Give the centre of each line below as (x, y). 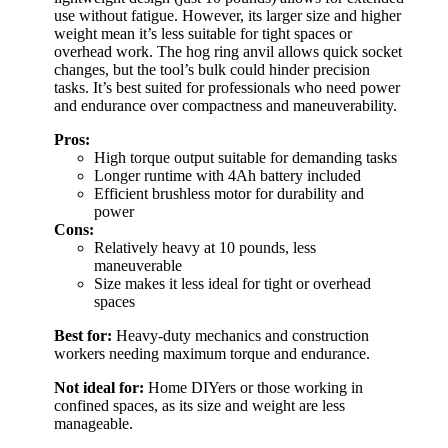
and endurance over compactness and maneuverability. (225, 105)
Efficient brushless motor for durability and (229, 193)
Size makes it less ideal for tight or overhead (232, 283)
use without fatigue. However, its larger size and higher (227, 15)
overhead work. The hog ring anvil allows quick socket (228, 51)
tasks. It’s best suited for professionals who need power (227, 87)
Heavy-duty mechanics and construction (240, 335)
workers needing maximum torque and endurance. (212, 353)
